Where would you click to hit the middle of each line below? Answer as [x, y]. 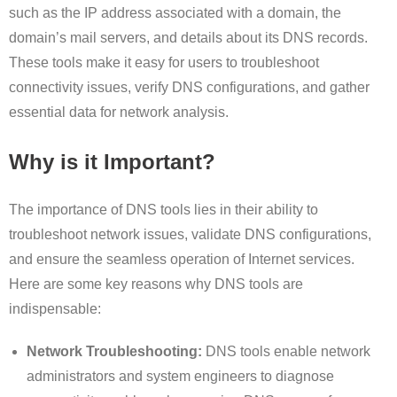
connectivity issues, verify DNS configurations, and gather [189, 88]
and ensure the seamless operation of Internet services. [182, 260]
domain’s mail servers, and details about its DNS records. [188, 38]
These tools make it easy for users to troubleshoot [164, 63]
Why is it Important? [112, 162]
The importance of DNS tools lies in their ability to [163, 210]
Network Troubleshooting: [116, 352]
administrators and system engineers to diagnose [180, 377]
